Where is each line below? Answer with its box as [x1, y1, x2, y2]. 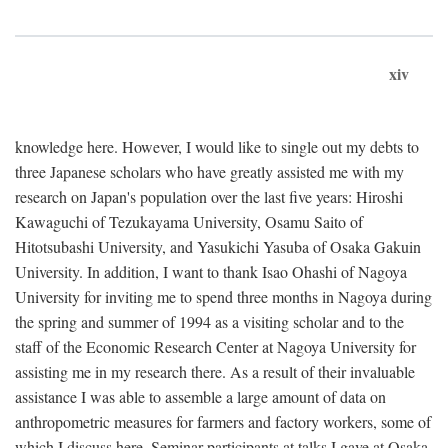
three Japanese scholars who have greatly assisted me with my [15, 160, 404, 182]
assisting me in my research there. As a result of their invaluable [15, 360, 415, 382]
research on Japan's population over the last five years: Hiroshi [15, 185, 403, 207]
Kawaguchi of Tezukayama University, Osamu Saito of [15, 210, 363, 232]
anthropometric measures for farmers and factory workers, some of [15, 410, 431, 432]
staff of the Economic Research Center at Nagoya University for [15, 335, 416, 357]
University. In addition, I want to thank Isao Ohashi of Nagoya [15, 260, 407, 282]
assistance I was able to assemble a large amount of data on [15, 385, 386, 407]
